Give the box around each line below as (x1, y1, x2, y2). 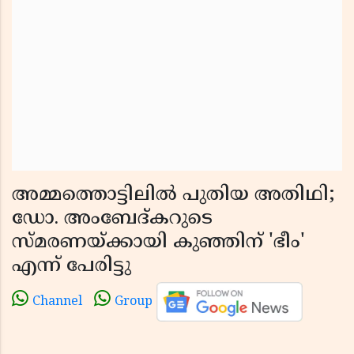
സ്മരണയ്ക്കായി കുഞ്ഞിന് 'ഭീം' (12, 231, 305, 254)
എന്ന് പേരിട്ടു (12, 254, 131, 278)
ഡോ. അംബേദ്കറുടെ (12, 207, 213, 231)
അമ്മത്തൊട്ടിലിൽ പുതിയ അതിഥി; (12, 183, 335, 207)
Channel (32, 294, 82, 311)
